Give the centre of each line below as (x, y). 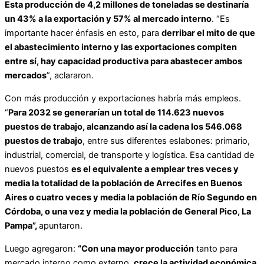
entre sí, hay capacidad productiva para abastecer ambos (123, 62)
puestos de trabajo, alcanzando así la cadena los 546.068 (123, 127)
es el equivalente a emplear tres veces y (155, 169)
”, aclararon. (70, 76)
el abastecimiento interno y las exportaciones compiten (121, 47)
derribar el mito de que (208, 33)
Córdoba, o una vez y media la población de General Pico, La (128, 212)
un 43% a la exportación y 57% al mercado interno (108, 19)
